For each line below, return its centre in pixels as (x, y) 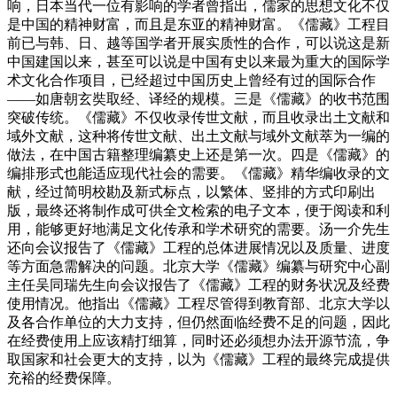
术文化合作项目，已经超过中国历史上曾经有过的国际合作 (191, 81)
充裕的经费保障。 (64, 378)
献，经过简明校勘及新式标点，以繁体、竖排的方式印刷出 (191, 192)
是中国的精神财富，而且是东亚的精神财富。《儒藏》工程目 (198, 25)
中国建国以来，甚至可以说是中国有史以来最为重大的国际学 (198, 62)
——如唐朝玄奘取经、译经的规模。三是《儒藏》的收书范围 (198, 99)
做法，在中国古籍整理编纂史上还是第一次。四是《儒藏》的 (198, 155)
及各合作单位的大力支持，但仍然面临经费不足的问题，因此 (198, 323)
